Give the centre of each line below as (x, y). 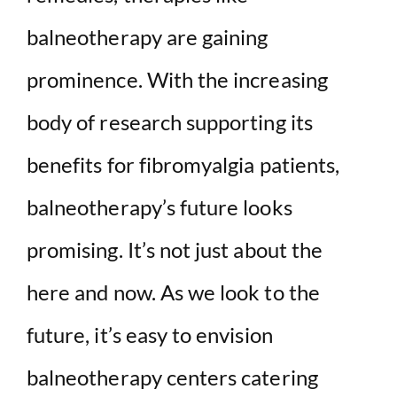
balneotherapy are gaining (148, 36)
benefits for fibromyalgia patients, (183, 164)
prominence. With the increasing (177, 79)
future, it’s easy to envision (150, 334)
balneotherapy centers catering (172, 377)
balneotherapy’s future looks (160, 206)
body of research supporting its (170, 121)
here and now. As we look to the (173, 292)
